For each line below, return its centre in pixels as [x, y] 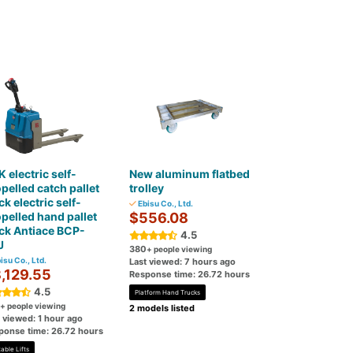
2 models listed [162, 308]
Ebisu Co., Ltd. [165, 203]
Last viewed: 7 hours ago [183, 262]
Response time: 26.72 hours [190, 274]
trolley [147, 188]
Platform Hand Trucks [168, 292]
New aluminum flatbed [190, 174]
